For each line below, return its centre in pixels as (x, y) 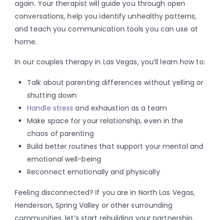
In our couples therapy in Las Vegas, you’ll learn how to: (110, 62)
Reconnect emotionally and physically (94, 172)
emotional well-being (64, 159)
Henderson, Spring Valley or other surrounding (94, 205)
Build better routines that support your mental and (115, 146)
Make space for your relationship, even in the (105, 121)
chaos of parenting (60, 133)
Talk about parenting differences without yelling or (115, 82)
